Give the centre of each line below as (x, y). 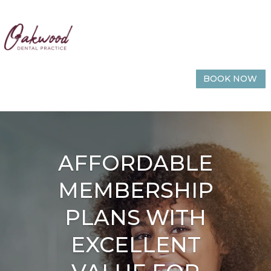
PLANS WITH (135, 218)
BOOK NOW (230, 79)
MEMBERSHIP (135, 191)
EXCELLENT (135, 245)
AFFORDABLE (135, 163)
